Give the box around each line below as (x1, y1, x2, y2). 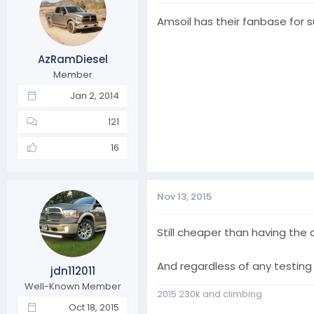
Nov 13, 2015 (157, 190, 212, 203)
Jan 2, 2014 (70, 89, 119, 102)
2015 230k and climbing (157, 287, 262, 301)
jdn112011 (50, 263, 95, 278)
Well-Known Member (24, 279, 121, 293)
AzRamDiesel (37, 52, 108, 67)
